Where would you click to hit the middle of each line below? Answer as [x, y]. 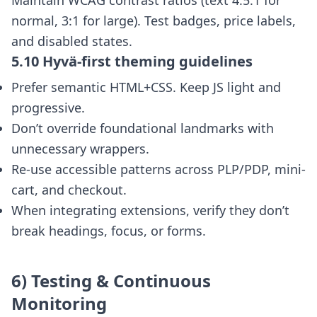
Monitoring [59, 303]
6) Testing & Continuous [111, 281]
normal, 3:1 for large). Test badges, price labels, [154, 21]
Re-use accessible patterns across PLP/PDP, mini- [158, 169]
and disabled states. [72, 41]
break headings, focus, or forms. [109, 231]
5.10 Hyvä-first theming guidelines [132, 61]
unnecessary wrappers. [80, 149]
